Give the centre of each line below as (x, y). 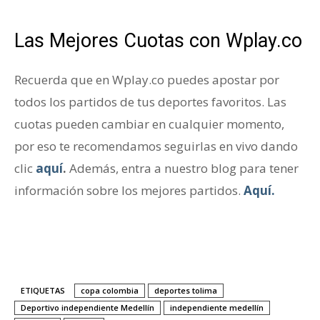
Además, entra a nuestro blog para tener (182, 169)
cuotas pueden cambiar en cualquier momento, (149, 124)
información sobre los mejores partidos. (127, 191)
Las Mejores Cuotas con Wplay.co (158, 41)
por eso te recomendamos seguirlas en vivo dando (156, 146)
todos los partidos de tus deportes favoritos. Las (150, 102)
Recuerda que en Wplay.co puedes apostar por (147, 80)
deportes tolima (186, 291)
